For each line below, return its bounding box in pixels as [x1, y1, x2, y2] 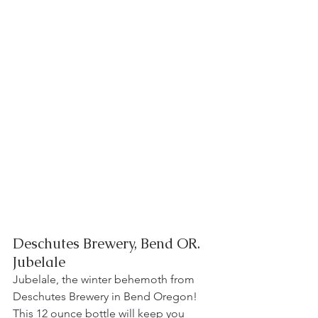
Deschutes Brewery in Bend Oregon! [13, 289, 200, 303]
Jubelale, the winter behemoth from [13, 272, 197, 286]
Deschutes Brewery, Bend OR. [13, 234, 211, 253]
